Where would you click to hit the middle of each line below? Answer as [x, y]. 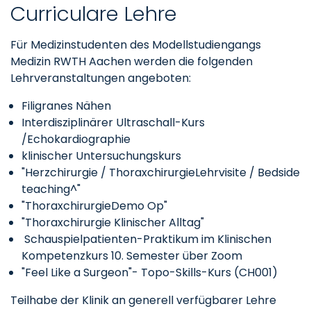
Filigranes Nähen [66, 106]
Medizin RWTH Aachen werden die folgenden [132, 61]
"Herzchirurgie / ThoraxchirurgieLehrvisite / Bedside [161, 173]
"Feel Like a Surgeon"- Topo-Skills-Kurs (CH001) [150, 272]
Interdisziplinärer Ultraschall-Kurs [113, 123]
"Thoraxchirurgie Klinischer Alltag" [113, 222]
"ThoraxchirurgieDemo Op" [94, 206]
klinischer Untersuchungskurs [101, 156]
